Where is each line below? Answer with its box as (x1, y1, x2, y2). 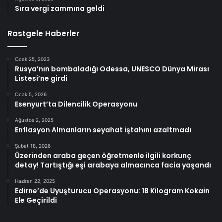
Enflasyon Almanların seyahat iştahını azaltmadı (15, 124, 191, 135)
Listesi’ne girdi (15, 73, 67, 83)
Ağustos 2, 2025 (15, 116, 54, 123)
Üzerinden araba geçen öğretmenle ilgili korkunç (15, 150, 191, 161)
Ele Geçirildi (15, 195, 57, 205)
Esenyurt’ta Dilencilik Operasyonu (15, 99, 137, 109)
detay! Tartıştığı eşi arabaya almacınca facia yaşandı (15, 160, 211, 170)
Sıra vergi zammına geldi (15, 3, 105, 13)
